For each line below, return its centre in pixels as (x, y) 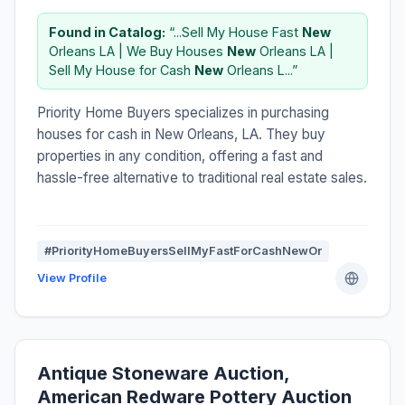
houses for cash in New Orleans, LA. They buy (181, 134)
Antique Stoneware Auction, (163, 373)
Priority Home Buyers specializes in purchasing (183, 112)
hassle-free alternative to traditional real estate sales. (202, 177)
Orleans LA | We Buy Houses (138, 51)
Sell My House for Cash (122, 70)
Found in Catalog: (107, 32)
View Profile (72, 278)
